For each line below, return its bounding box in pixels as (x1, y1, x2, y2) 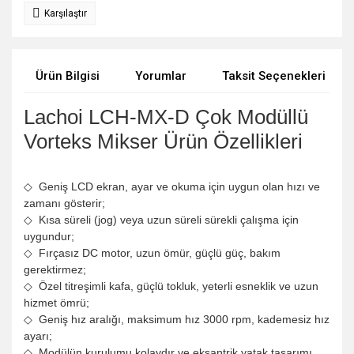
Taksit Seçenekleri (222, 69, 326, 83)
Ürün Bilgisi (36, 69, 100, 83)
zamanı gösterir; (24, 197, 105, 209)
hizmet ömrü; (24, 296, 89, 309)
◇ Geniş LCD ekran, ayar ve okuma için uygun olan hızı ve (24, 180, 320, 193)
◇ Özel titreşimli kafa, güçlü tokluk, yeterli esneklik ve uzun (24, 280, 318, 292)
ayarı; (24, 330, 52, 342)
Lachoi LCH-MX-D (24, 105, 195, 129)
